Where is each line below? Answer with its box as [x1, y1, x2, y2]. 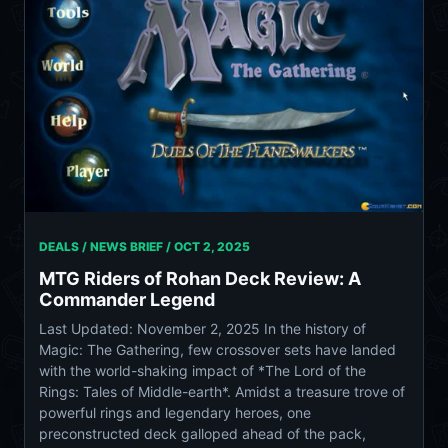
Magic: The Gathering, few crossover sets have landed [39, 340, 396, 358]
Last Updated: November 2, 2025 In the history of [39, 319, 366, 337]
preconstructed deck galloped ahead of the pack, [39, 424, 366, 442]
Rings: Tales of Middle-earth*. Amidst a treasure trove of [39, 382, 405, 400]
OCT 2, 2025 [174, 238, 250, 254]
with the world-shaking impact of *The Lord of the [39, 361, 366, 379]
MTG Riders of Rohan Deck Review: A [39, 267, 361, 289]
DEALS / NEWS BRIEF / [39, 238, 174, 254]
